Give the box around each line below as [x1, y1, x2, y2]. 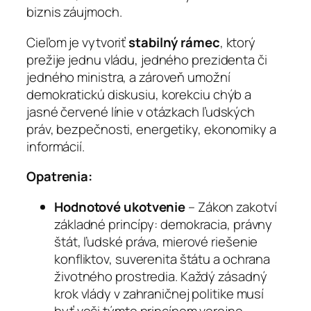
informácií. [26, 137, 85, 155]
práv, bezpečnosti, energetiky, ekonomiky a [26, 119, 276, 138]
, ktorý [219, 33, 256, 51]
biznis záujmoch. [26, 3, 122, 22]
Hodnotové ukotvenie [54, 197, 186, 216]
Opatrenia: [26, 167, 92, 186]
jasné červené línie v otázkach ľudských [26, 102, 255, 121]
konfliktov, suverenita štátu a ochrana [54, 249, 271, 268]
